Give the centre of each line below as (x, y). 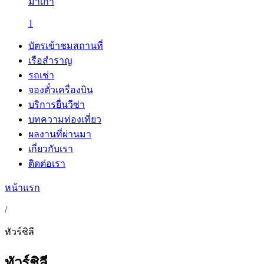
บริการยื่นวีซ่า (57, 105)
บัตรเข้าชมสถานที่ (66, 46)
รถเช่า (41, 75)
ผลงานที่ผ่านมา (60, 134)
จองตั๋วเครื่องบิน (61, 90)
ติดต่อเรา (47, 164)
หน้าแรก (22, 188)
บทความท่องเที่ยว (65, 119)
